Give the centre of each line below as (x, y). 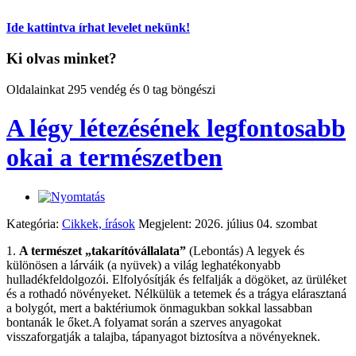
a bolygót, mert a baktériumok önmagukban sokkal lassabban (159, 308)
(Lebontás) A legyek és (245, 250)
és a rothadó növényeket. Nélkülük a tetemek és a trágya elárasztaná (176, 293)
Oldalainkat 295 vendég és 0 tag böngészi (111, 89)
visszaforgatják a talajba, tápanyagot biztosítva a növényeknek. (163, 336)
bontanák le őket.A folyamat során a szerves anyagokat (144, 322)
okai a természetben (114, 158)
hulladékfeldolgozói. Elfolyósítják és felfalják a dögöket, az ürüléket (176, 279)
